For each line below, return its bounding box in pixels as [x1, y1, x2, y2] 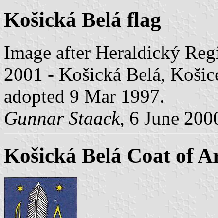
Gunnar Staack [4, 107, 120, 128]
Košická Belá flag [4, 8, 161, 31]
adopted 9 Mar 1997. [4, 85, 164, 107]
